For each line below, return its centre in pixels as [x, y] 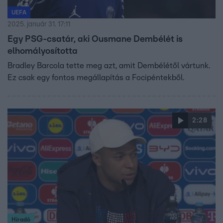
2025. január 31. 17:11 [39, 24]
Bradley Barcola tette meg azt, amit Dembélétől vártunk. [109, 65]
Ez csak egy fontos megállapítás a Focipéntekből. [96, 77]
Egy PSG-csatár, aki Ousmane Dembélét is [95, 39]
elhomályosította [43, 51]
